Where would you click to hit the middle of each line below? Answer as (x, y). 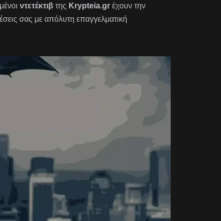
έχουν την (128, 6)
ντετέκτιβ (36, 6)
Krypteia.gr (89, 6)
